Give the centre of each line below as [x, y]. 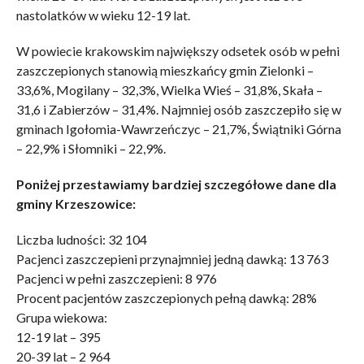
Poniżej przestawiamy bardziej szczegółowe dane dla [176, 184]
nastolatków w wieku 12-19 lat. [103, 15]
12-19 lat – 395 [58, 336]
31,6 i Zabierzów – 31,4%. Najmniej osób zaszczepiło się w [178, 109]
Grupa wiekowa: [61, 317]
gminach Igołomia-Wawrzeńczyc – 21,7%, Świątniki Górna [178, 128]
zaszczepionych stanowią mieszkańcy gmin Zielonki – [165, 70]
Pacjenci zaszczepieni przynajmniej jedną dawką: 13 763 [172, 258]
